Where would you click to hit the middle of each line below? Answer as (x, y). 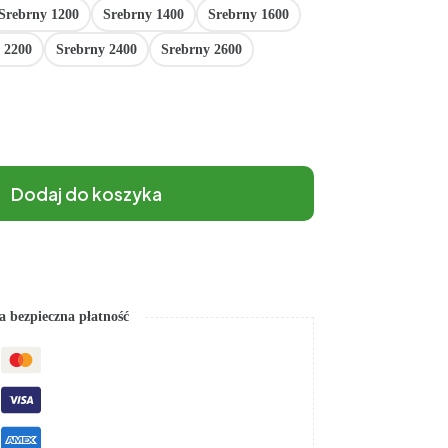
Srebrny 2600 (201, 49)
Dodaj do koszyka (86, 193)
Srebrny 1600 (248, 14)
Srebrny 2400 (96, 49)
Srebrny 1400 (143, 14)
